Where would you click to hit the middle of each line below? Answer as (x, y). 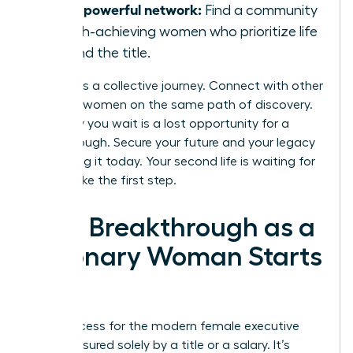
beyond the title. (98, 52)
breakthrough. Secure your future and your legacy (172, 142)
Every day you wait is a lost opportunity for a (159, 123)
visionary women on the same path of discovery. (171, 104)
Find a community (260, 10)
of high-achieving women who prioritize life (181, 31)
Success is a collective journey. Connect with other (176, 85)
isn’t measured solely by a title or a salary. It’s (160, 345)
